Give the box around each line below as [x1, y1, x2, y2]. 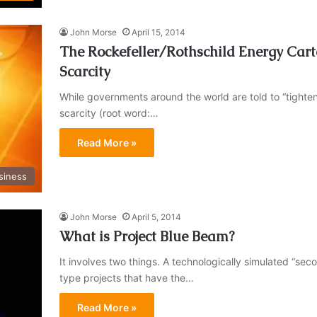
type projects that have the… [59, 272, 194, 284]
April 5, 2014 [132, 212, 181, 223]
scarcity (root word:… [59, 107, 158, 120]
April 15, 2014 [132, 27, 185, 38]
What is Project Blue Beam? [59, 227, 234, 246]
